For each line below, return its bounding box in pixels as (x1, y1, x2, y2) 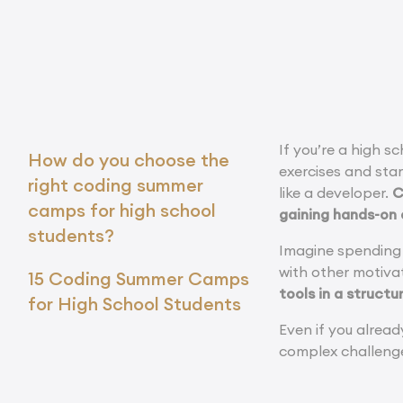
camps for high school (28, 199, 216, 222)
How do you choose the (28, 148, 229, 172)
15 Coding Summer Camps (28, 267, 249, 291)
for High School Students (28, 292, 241, 316)
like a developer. (279, 184, 393, 202)
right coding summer (28, 174, 203, 197)
